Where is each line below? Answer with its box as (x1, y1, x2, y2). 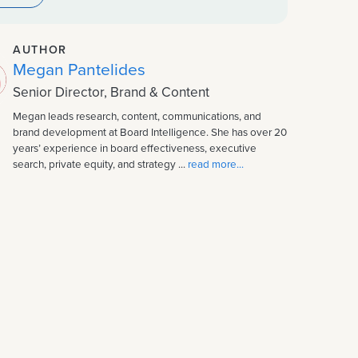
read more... (187, 156, 244, 172)
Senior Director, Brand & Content (12, 82, 209, 102)
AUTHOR (12, 42, 68, 58)
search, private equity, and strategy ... (12, 156, 188, 172)
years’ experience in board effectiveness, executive (12, 140, 257, 156)
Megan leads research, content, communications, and (12, 108, 261, 124)
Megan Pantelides (12, 57, 145, 82)
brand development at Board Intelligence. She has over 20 (12, 124, 287, 140)
